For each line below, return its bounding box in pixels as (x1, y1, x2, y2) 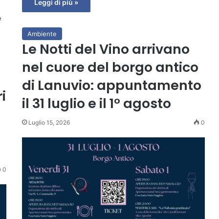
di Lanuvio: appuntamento (22, 76, 201, 94)
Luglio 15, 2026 (28, 118, 70, 126)
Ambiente (27, 29, 57, 38)
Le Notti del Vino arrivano (22, 40, 190, 58)
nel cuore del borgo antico (22, 58, 198, 76)
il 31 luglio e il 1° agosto (22, 94, 171, 112)
